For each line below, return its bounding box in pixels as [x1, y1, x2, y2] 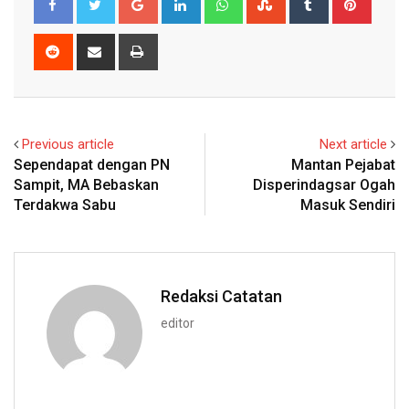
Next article [320, 135, 387, 152]
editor [161, 315, 194, 330]
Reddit [69, 35, 107, 52]
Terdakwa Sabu [14, 195, 116, 214]
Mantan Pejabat [291, 155, 395, 173]
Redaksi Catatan [161, 286, 282, 306]
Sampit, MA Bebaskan [14, 175, 159, 194]
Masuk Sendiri [300, 195, 395, 214]
